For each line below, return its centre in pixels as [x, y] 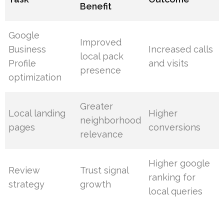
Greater [97, 106]
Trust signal [104, 170]
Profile [22, 63]
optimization [35, 77]
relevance [102, 134]
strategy [27, 184]
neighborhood [111, 120]
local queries [176, 191]
